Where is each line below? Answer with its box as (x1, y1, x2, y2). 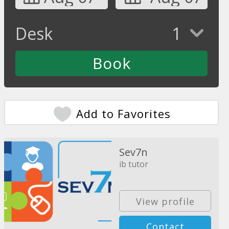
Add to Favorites (76, 106, 171, 121)
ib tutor (119, 158, 149, 170)
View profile (135, 195, 195, 208)
